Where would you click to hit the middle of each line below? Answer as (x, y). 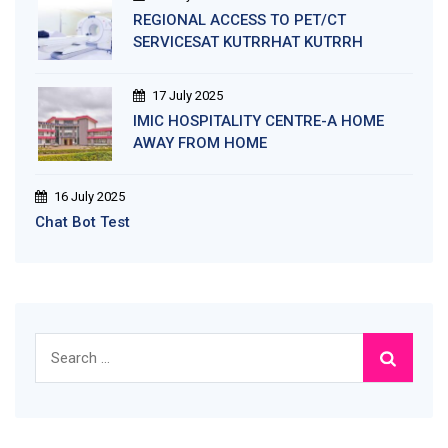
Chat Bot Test (82, 221)
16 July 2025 (89, 196)
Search (59, 343)
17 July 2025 (187, 95)
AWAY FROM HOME (200, 142)
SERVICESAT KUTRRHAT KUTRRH (248, 41)
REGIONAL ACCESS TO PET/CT (239, 19)
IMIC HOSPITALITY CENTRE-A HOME (258, 120)
